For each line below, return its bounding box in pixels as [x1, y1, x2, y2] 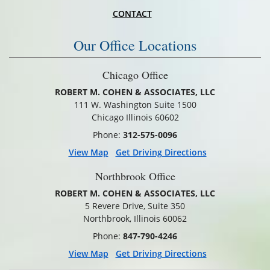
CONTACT [112, 7, 152, 19]
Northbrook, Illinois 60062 [83, 212, 187, 224]
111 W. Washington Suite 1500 [74, 98, 196, 110]
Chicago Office [102, 67, 168, 82]
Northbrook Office [95, 168, 175, 183]
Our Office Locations [74, 35, 196, 55]
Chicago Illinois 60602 [91, 111, 179, 123]
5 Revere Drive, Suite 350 [85, 199, 185, 212]
